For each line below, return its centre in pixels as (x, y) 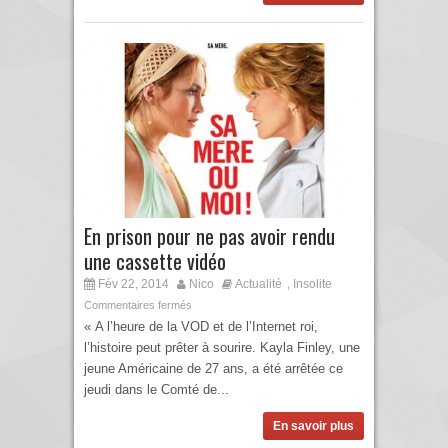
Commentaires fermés (138, 305)
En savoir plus (313, 426)
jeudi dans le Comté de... (156, 390)
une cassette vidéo (155, 261)
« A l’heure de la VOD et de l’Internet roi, (201, 327)
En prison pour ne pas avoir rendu (209, 236)
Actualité (258, 284)
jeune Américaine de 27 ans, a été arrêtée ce (213, 369)
